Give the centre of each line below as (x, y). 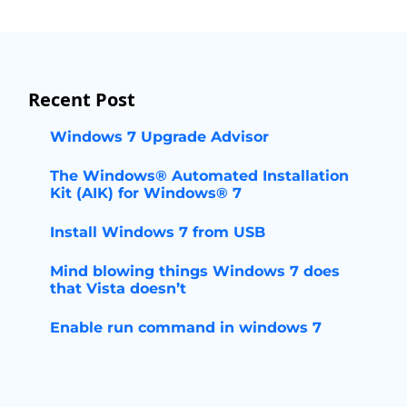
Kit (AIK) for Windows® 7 (145, 193)
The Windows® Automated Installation (199, 176)
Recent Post (81, 99)
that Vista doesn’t (118, 288)
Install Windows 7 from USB (157, 232)
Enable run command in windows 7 (185, 328)
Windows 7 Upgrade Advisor (159, 137)
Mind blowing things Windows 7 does (194, 271)
